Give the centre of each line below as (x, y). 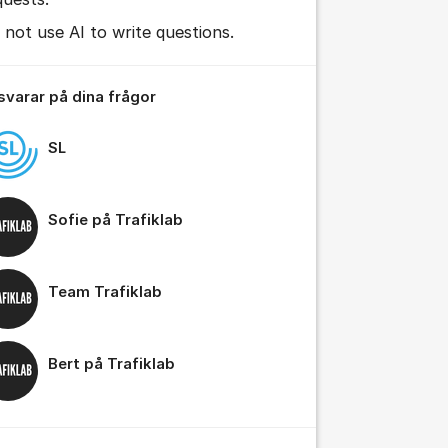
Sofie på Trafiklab (115, 220)
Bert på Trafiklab (111, 364)
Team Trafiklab (105, 292)
